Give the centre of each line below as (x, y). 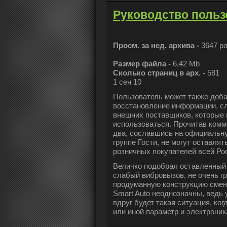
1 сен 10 (127, 82)
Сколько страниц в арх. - (160, 73)
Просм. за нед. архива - (157, 46)
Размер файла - (143, 64)
